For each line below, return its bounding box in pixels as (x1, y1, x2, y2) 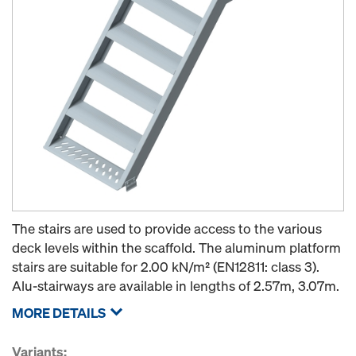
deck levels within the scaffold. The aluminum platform (12, 238, 341, 257)
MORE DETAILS (12, 304, 106, 322)
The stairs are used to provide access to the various (12, 219, 322, 238)
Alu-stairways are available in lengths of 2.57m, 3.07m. (12, 277, 339, 295)
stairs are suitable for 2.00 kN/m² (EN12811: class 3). (12, 257, 319, 276)
